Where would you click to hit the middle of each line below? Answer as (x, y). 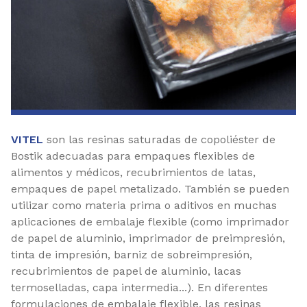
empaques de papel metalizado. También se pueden (150, 188)
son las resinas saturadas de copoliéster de (159, 139)
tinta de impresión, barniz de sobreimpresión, (132, 254)
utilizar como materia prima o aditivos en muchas (144, 205)
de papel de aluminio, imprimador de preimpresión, (148, 238)
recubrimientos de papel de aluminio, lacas (126, 271)
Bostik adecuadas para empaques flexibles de (133, 156)
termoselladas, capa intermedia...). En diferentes (139, 287)
